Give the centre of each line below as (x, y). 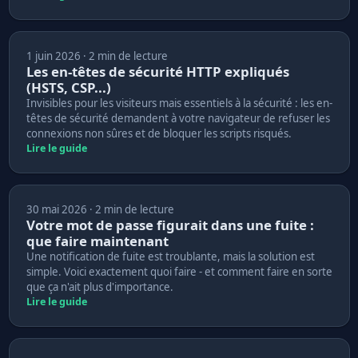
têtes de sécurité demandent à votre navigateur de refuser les (178, 118)
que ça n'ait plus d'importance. (99, 286)
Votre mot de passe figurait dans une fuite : (170, 225)
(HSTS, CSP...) (68, 87)
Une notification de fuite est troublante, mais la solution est (170, 256)
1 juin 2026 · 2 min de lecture (97, 56)
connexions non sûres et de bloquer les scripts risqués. (159, 133)
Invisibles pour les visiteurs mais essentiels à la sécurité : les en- (179, 103)
